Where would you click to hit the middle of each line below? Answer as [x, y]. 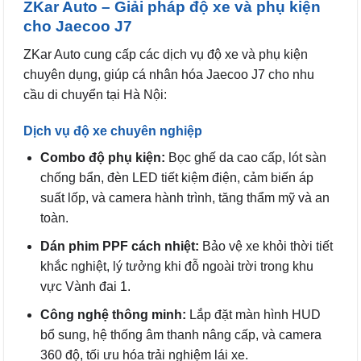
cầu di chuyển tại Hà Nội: [95, 94]
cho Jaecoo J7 [78, 26]
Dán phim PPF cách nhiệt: [119, 246]
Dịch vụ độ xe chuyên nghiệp [113, 131]
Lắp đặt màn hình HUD [253, 314]
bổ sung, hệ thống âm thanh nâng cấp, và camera [180, 334]
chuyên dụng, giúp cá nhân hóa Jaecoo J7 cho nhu [169, 74]
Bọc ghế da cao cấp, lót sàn [245, 158]
